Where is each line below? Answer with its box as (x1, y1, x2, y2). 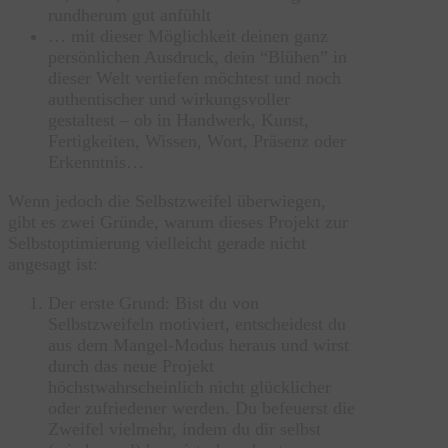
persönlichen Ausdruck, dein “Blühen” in (48, 46, 347, 67)
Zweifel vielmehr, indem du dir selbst (48, 418, 321, 439)
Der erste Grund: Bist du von (48, 292, 259, 313)
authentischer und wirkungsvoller (48, 88, 290, 109)
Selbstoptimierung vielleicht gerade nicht (8, 232, 306, 253)
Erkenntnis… (48, 151, 144, 172)
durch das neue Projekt (48, 355, 214, 376)
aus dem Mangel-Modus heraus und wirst (48, 334, 349, 355)
